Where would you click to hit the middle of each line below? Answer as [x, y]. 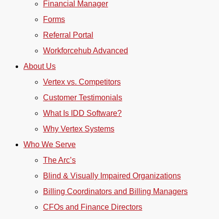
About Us [40, 66]
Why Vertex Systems [79, 129]
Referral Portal [68, 35]
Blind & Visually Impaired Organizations [112, 176]
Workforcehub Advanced [86, 51]
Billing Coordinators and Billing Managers [115, 191]
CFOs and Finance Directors [93, 207]
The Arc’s [59, 160]
